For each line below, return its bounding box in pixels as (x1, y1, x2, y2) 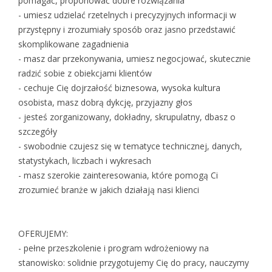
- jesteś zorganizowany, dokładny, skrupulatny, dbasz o (18, 111, 236, 123)
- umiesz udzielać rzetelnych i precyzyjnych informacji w (18, 9, 236, 21)
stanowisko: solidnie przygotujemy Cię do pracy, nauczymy (18, 257, 249, 269)
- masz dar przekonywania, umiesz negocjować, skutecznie (18, 53, 251, 65)
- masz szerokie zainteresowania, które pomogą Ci (18, 169, 218, 182)
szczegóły (18, 126, 57, 138)
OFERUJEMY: (18, 228, 68, 240)
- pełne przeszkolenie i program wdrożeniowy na (18, 242, 209, 254)
